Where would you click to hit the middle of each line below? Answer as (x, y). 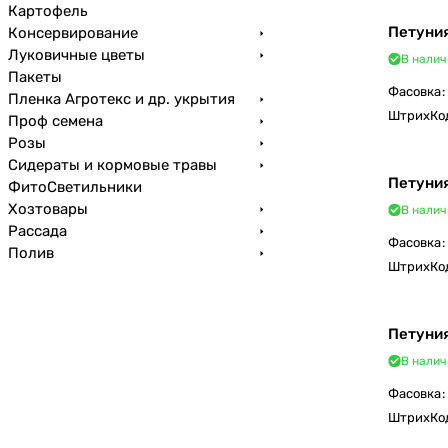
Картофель (48, 11)
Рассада (37, 231)
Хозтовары (48, 209)
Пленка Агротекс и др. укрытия (121, 99)
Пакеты (35, 77)
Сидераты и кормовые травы (112, 165)
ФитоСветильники (75, 187)
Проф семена (55, 121)
